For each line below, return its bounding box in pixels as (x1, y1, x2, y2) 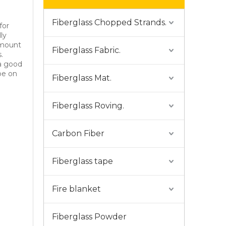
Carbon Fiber (52, 129, 104, 139)
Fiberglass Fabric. (52, 45, 121, 55)
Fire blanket (52, 184, 101, 194)
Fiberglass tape (52, 156, 113, 166)
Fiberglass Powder (52, 212, 127, 222)
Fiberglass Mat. (52, 73, 111, 83)
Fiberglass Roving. (52, 101, 124, 111)
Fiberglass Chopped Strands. (52, 18, 166, 28)
